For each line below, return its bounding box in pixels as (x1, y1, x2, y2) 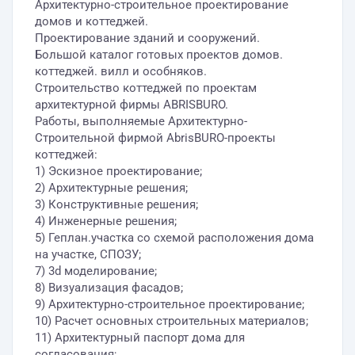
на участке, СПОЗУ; (35, 247, 141, 261)
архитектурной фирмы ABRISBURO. (35, 97, 228, 112)
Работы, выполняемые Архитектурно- (35, 114, 247, 128)
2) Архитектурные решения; (35, 181, 188, 195)
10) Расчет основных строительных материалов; (35, 314, 308, 328)
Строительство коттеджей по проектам (35, 81, 257, 95)
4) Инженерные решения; (35, 214, 177, 228)
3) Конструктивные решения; (35, 197, 198, 212)
